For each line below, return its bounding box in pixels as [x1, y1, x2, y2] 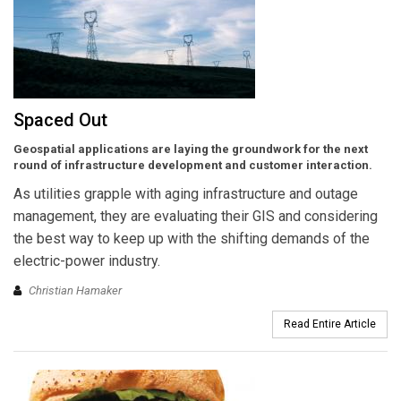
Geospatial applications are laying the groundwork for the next [13, 141, 368, 156]
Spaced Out [13, 108, 107, 131]
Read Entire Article [284, 318, 376, 331]
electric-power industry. [13, 252, 160, 269]
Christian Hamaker [29, 284, 122, 298]
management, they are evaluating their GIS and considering [13, 207, 378, 225]
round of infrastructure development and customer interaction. [13, 158, 372, 172]
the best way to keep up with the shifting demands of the [13, 229, 370, 247]
